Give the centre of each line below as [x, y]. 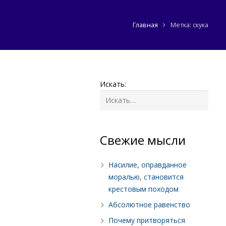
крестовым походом [144, 189]
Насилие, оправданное [148, 164]
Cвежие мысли [143, 140]
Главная [145, 25]
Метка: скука [189, 25]
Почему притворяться [147, 220]
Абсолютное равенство [149, 204]
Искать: [113, 84]
